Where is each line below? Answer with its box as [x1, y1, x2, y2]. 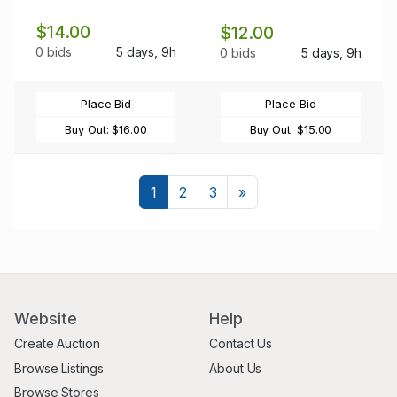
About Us [209, 360, 262, 376]
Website [14, 308, 77, 328]
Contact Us [209, 336, 273, 352]
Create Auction [14, 336, 100, 352]
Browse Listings [14, 360, 104, 376]
